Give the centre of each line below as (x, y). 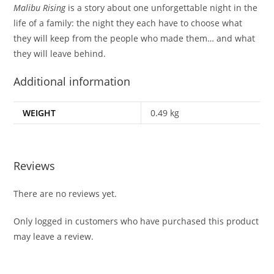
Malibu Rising (40, 7)
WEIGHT (39, 113)
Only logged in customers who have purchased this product (136, 221)
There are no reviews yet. (65, 194)
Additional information (72, 81)
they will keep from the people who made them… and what (135, 38)
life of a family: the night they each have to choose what (128, 23)
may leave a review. (54, 237)
